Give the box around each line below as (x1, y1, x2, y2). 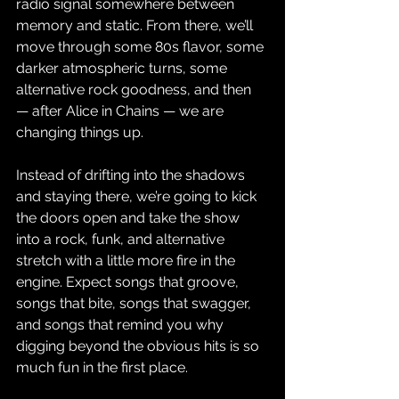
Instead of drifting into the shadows (16, 167, 248, 183)
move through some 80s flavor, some (16, 38, 267, 55)
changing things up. (16, 124, 143, 141)
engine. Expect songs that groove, (16, 273, 242, 290)
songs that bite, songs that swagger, (16, 295, 255, 312)
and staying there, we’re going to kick (16, 188, 260, 205)
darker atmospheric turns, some (16, 60, 231, 77)
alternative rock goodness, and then (16, 81, 255, 98)
